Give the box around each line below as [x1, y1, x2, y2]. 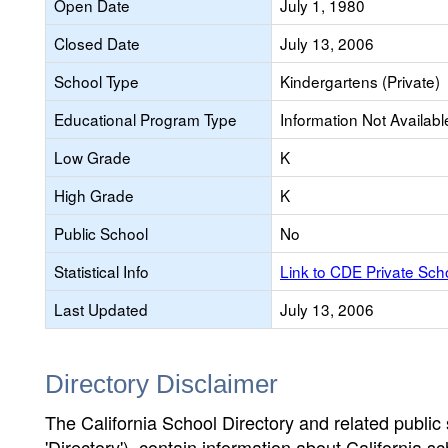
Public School [54, 222, 148, 244]
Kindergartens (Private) [280, 70, 440, 92]
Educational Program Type [54, 108, 237, 130]
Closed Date [54, 32, 140, 54]
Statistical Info [54, 260, 149, 282]
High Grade [54, 184, 134, 206]
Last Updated [54, 298, 148, 320]
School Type [54, 70, 139, 92]
